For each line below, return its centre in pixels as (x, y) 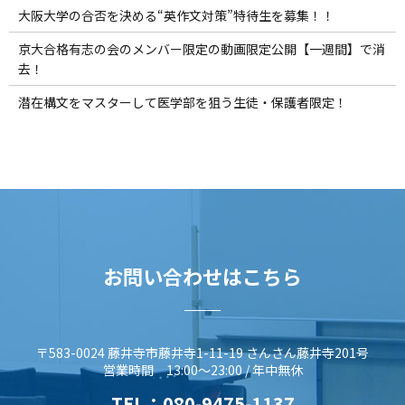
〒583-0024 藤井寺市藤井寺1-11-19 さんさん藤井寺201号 (202, 352)
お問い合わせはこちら (202, 276)
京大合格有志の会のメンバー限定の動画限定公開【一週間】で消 (201, 49)
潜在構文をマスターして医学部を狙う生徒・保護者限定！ (182, 103)
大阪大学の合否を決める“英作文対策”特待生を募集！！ (176, 16)
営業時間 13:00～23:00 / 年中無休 (202, 369)
